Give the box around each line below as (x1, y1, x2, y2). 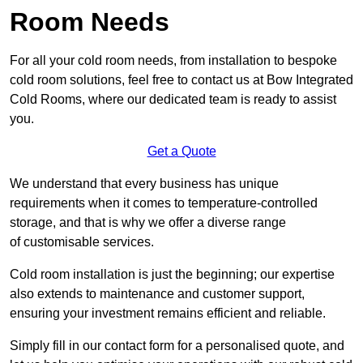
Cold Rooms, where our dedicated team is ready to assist (10, 92, 336, 107)
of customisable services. (10, 235, 157, 250)
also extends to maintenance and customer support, (10, 287, 305, 301)
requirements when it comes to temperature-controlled (10, 196, 318, 211)
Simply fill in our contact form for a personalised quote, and (10, 339, 344, 353)
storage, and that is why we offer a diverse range (10, 216, 286, 230)
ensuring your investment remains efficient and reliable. (10, 306, 326, 321)
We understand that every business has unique (10, 177, 279, 191)
